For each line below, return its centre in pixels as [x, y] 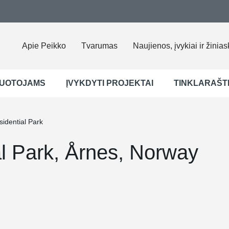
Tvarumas [99, 46]
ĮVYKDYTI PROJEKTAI [110, 83]
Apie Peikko [44, 46]
